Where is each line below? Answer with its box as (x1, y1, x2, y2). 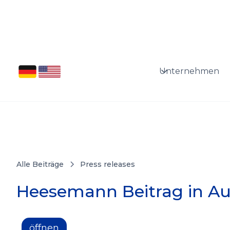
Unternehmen (159, 66, 219, 76)
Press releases (80, 160, 135, 169)
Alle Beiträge (16, 160, 64, 169)
